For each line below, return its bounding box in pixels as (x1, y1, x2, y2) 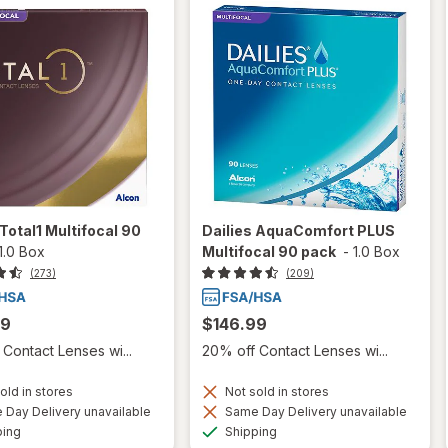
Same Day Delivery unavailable (222, 403, 407, 419)
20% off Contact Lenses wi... (202, 341, 388, 359)
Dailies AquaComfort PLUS (202, 222, 395, 240)
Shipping (222, 423, 277, 439)
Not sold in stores (222, 383, 329, 399)
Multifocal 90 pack (202, 243, 336, 261)
